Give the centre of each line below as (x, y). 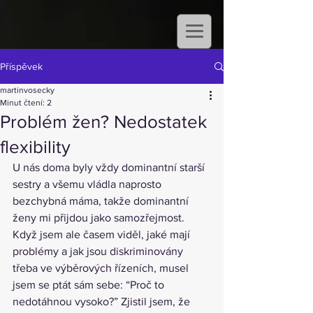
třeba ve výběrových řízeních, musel (102, 268)
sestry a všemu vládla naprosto (88, 184)
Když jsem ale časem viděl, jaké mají (103, 234)
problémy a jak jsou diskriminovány (99, 251)
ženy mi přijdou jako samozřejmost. (100, 218)
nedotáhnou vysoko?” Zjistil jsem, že (103, 301)
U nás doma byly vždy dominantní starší (110, 167)
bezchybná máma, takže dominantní (102, 201)
